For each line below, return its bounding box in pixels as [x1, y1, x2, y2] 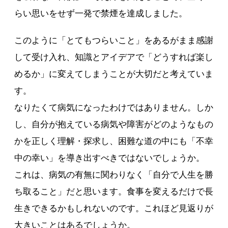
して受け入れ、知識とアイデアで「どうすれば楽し [14, 52, 214, 63]
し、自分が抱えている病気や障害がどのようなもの [14, 120, 214, 130]
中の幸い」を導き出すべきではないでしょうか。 [14, 153, 205, 163]
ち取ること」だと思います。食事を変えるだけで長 [14, 187, 214, 197]
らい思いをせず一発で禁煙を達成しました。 [14, 9, 188, 19]
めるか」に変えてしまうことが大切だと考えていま [14, 69, 214, 79]
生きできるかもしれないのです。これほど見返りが [14, 204, 214, 214]
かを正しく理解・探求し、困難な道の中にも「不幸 [14, 136, 214, 147]
